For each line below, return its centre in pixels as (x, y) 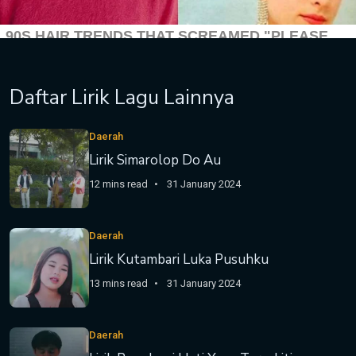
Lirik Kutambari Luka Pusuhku (179, 259)
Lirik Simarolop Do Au (155, 160)
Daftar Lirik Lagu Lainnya (122, 97)
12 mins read (118, 184)
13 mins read (118, 283)
